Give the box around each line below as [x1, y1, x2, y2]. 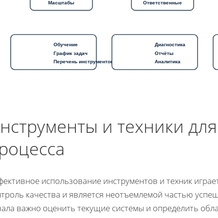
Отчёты [155, 50, 174, 56]
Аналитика [155, 58, 181, 64]
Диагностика [155, 41, 185, 47]
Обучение [54, 41, 78, 47]
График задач [54, 50, 88, 56]
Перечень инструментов [54, 58, 113, 64]
